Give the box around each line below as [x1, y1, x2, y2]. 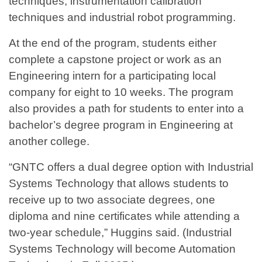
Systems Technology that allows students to [9, 177, 229, 190]
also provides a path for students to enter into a [9, 102, 244, 115]
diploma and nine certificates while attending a [9, 210, 240, 223]
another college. [9, 135, 89, 148]
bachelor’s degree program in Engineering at [9, 119, 233, 132]
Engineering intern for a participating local [9, 70, 216, 82]
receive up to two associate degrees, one [9, 194, 215, 206]
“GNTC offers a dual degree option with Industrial [9, 161, 253, 174]
